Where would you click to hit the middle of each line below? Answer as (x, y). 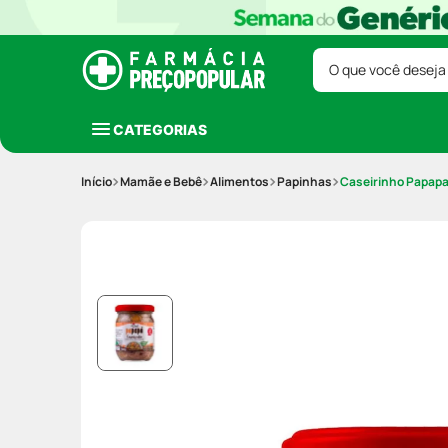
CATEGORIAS (160, 129)
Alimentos (239, 181)
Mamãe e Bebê (161, 181)
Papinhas (304, 181)
